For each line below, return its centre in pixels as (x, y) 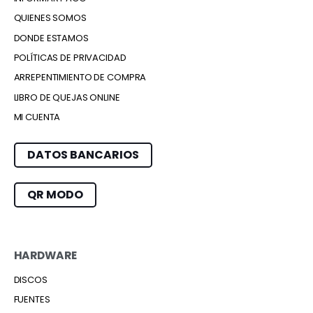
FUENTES (32, 300)
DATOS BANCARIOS (83, 155)
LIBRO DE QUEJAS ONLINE (67, 97)
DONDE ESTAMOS (51, 38)
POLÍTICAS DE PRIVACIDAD (70, 57)
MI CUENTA (37, 117)
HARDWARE (45, 256)
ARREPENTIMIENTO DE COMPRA (80, 78)
